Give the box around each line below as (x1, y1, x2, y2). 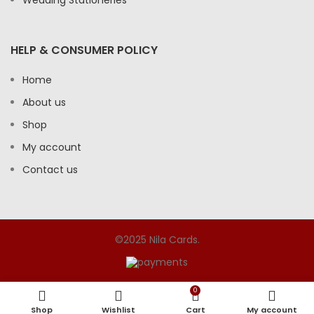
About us (22, 95, 66, 109)
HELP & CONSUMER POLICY (11, 41, 158, 58)
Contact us (22, 162, 78, 177)
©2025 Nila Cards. (114, 232, 200, 247)
